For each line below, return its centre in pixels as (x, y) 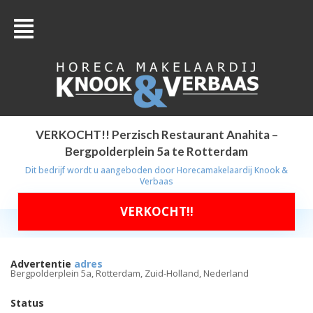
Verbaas (156, 181)
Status (27, 303)
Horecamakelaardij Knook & (232, 170)
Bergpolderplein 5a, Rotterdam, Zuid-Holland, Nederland (130, 273)
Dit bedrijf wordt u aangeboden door (101, 170)
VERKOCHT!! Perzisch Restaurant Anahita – (156, 134)
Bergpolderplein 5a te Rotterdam (156, 151)
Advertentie (41, 264)
